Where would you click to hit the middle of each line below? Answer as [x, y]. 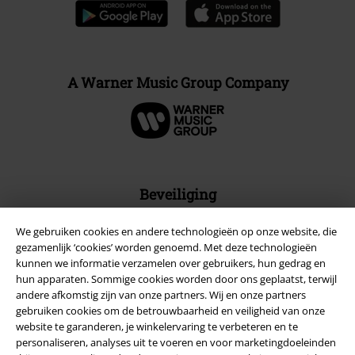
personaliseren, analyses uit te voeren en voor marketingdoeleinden [176, 342]
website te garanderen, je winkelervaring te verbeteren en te [157, 326]
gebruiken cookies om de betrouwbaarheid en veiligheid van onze [170, 310]
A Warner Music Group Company [177, 83]
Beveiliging [177, 195]
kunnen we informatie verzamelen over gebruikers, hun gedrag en [171, 263]
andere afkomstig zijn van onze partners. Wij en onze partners [161, 294]
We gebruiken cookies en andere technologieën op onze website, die [176, 231]
